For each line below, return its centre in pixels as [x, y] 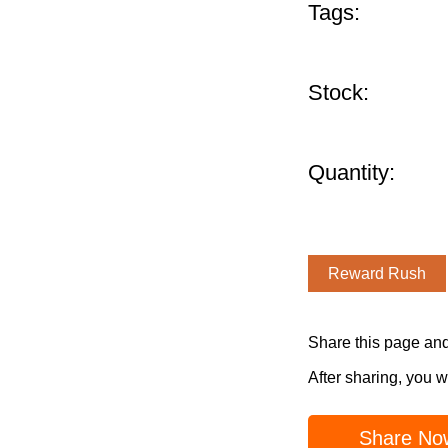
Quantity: [351, 172]
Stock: [338, 92]
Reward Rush [377, 273]
